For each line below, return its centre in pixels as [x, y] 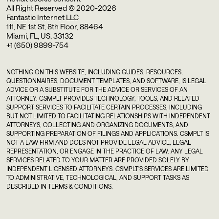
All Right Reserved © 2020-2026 [62, 8]
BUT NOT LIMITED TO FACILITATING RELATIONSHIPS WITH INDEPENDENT [109, 116]
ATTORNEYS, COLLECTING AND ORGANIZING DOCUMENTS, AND [98, 124]
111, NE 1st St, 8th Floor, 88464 [55, 27]
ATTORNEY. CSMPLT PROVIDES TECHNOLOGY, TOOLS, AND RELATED [103, 98]
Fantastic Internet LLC [43, 17]
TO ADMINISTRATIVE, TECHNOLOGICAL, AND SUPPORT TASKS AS [98, 177]
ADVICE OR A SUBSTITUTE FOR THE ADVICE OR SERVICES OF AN [97, 89]
